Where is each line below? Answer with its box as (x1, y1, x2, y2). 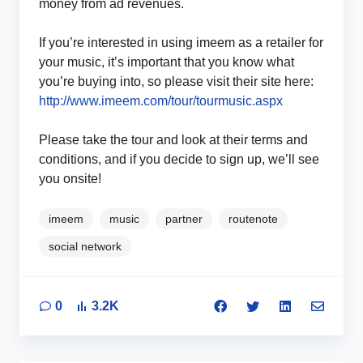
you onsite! (39, 172, 101, 186)
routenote (228, 212, 278, 225)
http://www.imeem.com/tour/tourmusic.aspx (39, 94, 283, 108)
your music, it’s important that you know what (39, 55, 294, 69)
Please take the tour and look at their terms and (39, 133, 308, 147)
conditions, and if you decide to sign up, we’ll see (39, 152, 319, 166)
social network (49, 240, 122, 253)
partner (165, 212, 203, 225)
